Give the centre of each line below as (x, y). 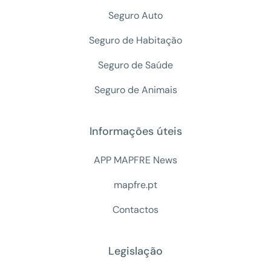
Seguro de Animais (135, 90)
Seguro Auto (135, 15)
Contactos (135, 209)
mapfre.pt (135, 184)
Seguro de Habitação (135, 40)
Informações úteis (135, 131)
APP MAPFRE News (135, 160)
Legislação (135, 251)
